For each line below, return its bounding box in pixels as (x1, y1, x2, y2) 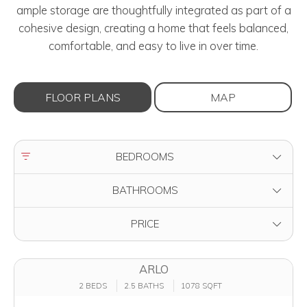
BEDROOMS (116, 149, 174, 163)
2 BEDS (78, 281, 107, 291)
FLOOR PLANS (45, 90, 121, 104)
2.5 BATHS (123, 281, 164, 291)
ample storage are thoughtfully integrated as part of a (16, 2, 291, 17)
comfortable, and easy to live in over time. (49, 38, 258, 53)
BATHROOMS (112, 183, 178, 197)
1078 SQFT (180, 281, 222, 291)
